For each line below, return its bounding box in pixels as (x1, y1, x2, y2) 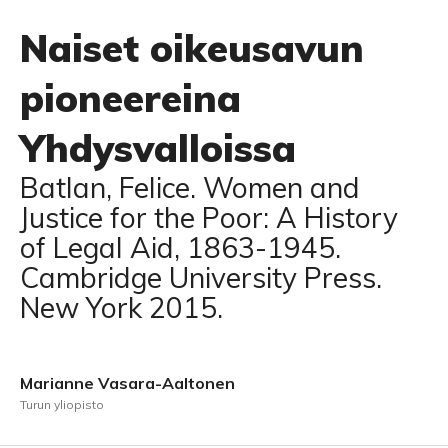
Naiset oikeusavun (20, 24, 364, 72)
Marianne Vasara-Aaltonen (20, 373, 235, 393)
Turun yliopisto (20, 397, 104, 412)
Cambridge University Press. (20, 260, 382, 295)
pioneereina (20, 74, 241, 122)
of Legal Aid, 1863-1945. (20, 230, 341, 265)
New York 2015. (20, 290, 223, 325)
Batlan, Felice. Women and (20, 170, 360, 205)
